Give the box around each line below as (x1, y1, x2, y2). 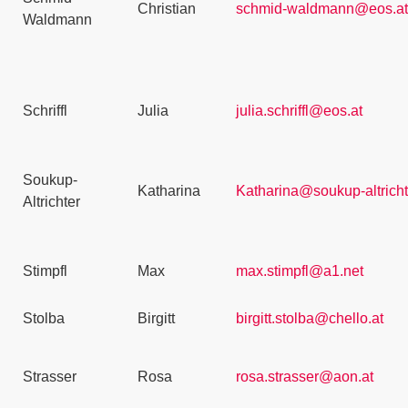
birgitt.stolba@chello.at (236, 311, 383, 326)
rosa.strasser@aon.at (236, 369, 373, 384)
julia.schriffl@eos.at (236, 103, 362, 118)
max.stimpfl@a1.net (236, 263, 363, 279)
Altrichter (23, 194, 80, 209)
